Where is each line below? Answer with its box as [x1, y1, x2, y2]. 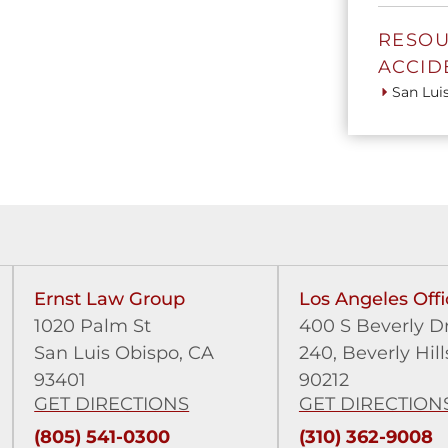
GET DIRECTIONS [34, 393, 190, 415]
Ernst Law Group [34, 288, 186, 310]
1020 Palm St [34, 315, 152, 337]
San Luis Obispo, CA [34, 342, 215, 364]
